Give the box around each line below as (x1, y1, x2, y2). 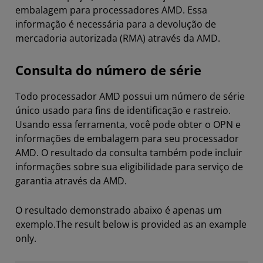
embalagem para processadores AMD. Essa (15, 4, 207, 16)
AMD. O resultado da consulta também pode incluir (15, 146, 242, 159)
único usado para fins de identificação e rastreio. (15, 104, 231, 117)
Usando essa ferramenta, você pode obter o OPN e (15, 118, 241, 131)
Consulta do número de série (15, 61, 201, 79)
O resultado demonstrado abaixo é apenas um (15, 204, 222, 217)
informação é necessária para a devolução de (15, 18, 216, 31)
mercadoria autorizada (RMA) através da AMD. (15, 32, 220, 45)
